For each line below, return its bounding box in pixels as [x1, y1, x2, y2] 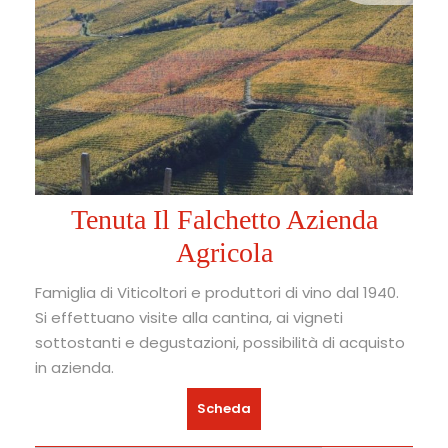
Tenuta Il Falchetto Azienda [70, 204, 378, 236]
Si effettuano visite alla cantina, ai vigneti [35, 307, 343, 329]
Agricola [175, 237, 273, 269]
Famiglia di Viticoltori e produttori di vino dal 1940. [35, 282, 399, 304]
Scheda [197, 399, 251, 419]
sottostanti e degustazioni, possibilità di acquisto [35, 332, 405, 354]
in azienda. [35, 357, 114, 379]
